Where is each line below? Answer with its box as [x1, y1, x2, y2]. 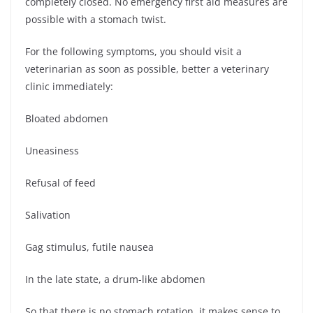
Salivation [25, 208, 71, 221]
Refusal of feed [25, 175, 96, 189]
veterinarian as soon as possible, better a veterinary [25, 61, 269, 75]
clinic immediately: [25, 79, 113, 93]
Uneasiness [25, 143, 79, 157]
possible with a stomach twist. [25, 12, 166, 26]
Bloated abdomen [25, 111, 108, 125]
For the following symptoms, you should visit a [25, 44, 242, 58]
